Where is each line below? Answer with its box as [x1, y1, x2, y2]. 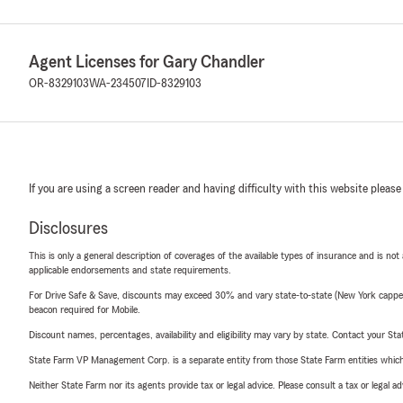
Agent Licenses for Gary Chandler [29, 53, 264, 71]
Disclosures [29, 219, 108, 237]
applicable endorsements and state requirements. [29, 264, 231, 275]
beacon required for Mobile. [29, 304, 140, 315]
